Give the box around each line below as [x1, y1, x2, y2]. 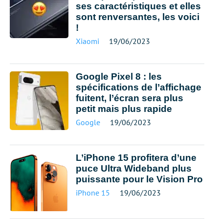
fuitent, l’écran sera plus [76, 93, 183, 103]
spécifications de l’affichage [76, 82, 201, 92]
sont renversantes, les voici [76, 12, 199, 22]
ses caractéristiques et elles [76, 1, 201, 11]
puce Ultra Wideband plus [76, 163, 192, 174]
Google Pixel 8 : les [76, 71, 162, 82]
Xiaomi [76, 36, 99, 46]
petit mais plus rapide [76, 104, 172, 114]
